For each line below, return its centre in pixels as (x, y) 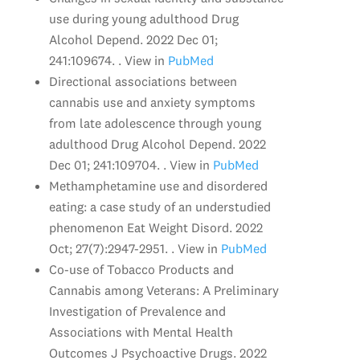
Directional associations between (143, 81)
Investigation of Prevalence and (137, 311)
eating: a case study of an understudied (160, 206)
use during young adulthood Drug (143, 18)
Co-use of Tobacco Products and (141, 269)
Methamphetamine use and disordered (158, 185)
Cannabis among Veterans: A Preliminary (164, 290)
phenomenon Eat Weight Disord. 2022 (155, 227)
